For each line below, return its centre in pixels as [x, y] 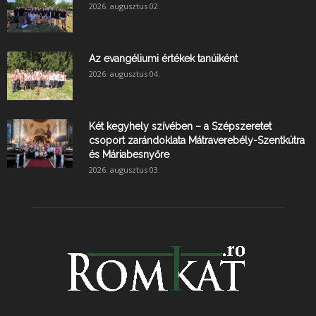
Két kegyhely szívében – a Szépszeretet [180, 126]
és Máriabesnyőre [129, 154]
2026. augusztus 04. [124, 73]
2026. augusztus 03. [124, 169]
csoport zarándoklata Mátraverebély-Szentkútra [197, 140]
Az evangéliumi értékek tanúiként [163, 58]
